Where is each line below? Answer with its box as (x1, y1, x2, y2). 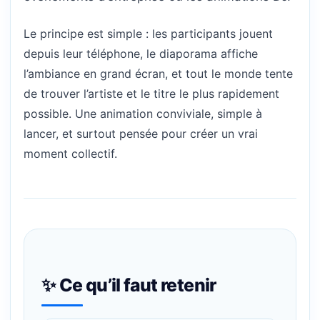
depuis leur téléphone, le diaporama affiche (24, 46, 258, 61)
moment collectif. (24, 146, 117, 161)
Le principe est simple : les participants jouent (24, 26, 273, 41)
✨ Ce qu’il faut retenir (41, 274, 216, 296)
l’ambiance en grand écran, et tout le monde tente (24, 66, 293, 81)
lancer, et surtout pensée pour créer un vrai (24, 126, 258, 141)
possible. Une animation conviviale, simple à (24, 106, 262, 121)
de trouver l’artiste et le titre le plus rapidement (24, 86, 279, 101)
